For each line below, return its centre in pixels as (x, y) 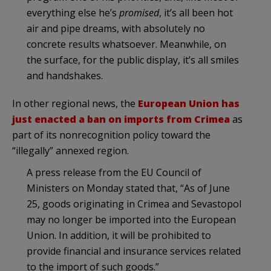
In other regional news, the (75, 104)
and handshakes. (65, 76)
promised (139, 13)
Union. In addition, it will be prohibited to (119, 236)
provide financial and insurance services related (134, 251)
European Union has (189, 104)
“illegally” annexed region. (70, 151)
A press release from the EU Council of (114, 173)
